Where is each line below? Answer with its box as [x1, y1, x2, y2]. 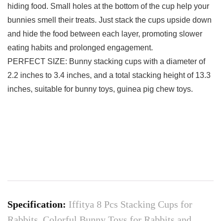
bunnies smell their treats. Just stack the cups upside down [7, 16, 212, 25]
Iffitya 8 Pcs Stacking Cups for [69, 199, 192, 210]
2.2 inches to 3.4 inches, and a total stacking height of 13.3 [7, 71, 211, 80]
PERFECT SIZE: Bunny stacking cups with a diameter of [7, 57, 205, 66]
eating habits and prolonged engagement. [7, 43, 153, 52]
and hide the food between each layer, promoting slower [7, 30, 202, 38]
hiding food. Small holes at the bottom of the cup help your [7, 2, 209, 11]
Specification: [7, 199, 69, 210]
